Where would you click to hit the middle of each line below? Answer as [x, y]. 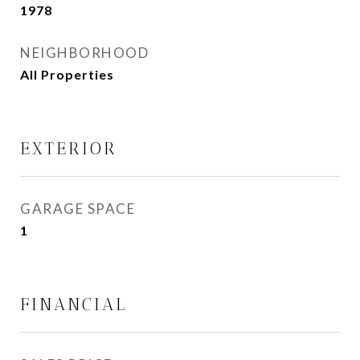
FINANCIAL [74, 304]
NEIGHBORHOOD [84, 53]
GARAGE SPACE [78, 209]
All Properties [67, 74]
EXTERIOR [69, 148]
